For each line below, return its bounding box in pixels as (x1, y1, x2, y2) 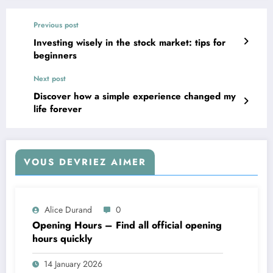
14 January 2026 (44, 258, 102, 271)
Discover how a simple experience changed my (34, 90, 236, 104)
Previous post (34, 19, 79, 31)
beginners (34, 49, 77, 63)
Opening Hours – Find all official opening (32, 218, 222, 233)
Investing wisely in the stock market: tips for (34, 36, 225, 50)
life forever (34, 102, 82, 116)
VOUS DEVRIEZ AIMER (24, 155, 146, 169)
